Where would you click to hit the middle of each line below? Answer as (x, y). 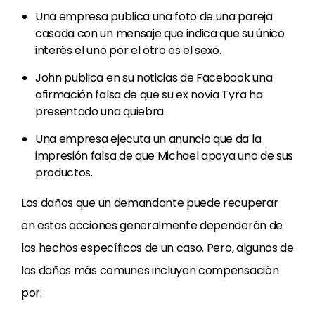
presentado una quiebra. (101, 111)
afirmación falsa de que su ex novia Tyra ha (149, 95)
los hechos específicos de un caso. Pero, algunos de (157, 248)
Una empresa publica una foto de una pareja (154, 17)
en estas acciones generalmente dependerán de (152, 225)
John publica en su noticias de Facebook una (154, 78)
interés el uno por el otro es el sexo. (128, 50)
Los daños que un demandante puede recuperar (150, 203)
